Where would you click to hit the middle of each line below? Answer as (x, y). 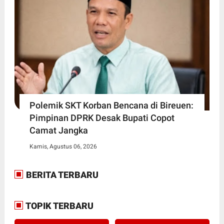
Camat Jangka (58, 130)
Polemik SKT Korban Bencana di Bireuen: (111, 105)
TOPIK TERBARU (58, 205)
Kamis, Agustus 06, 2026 (63, 146)
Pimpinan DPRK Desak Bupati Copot (102, 117)
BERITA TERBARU (61, 174)
